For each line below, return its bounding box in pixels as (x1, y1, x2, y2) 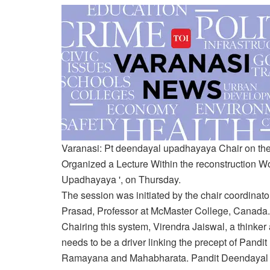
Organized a (61, 156, 116, 171)
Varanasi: (61, 140, 104, 155)
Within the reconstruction (148, 156, 259, 171)
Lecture (116, 156, 148, 171)
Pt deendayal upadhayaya (104, 140, 216, 155)
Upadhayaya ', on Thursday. (61, 172, 181, 186)
